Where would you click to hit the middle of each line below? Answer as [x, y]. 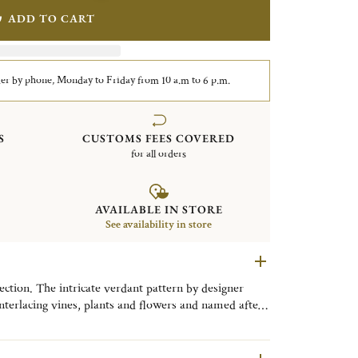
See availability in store [159, 225]
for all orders [159, 154]
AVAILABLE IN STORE [159, 210]
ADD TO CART [51, 18]
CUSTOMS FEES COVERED [159, 138]
